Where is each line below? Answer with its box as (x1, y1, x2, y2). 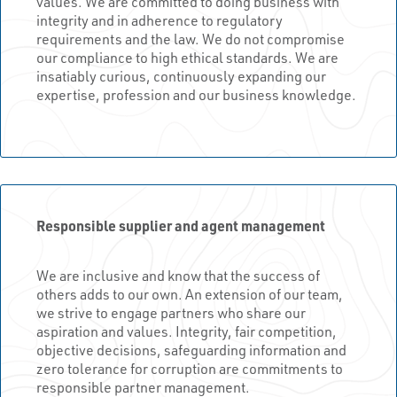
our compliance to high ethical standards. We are (36, 47, 339, 66)
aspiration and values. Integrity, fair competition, (36, 321, 337, 340)
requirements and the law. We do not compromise (36, 28, 345, 48)
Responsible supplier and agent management (36, 215, 325, 235)
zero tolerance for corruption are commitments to (36, 358, 343, 378)
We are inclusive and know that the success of (36, 265, 320, 284)
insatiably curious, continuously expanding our (36, 66, 326, 85)
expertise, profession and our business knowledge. (36, 84, 356, 104)
